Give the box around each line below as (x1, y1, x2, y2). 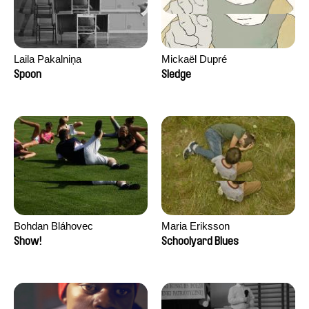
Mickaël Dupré (161, 53, 227, 65)
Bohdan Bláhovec (14, 220, 93, 232)
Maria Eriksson (161, 220, 230, 232)
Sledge (161, 68, 191, 80)
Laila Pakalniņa (14, 53, 81, 65)
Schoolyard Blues (161, 235, 239, 247)
